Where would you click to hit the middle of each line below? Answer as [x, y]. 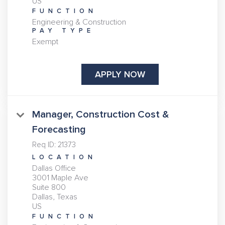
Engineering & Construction [79, 22]
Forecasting [59, 130]
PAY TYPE [63, 31]
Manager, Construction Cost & [100, 115]
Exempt [45, 42]
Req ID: [45, 145]
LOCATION [64, 157]
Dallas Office [54, 168]
